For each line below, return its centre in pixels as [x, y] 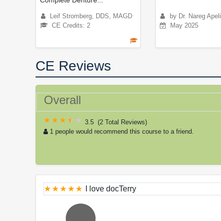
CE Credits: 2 [71, 25]
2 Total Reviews [122, 122]
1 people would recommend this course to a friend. [122, 131]
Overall [62, 100]
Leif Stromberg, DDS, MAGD [91, 16]
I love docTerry [111, 188]
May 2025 [184, 25]
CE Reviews [73, 66]
